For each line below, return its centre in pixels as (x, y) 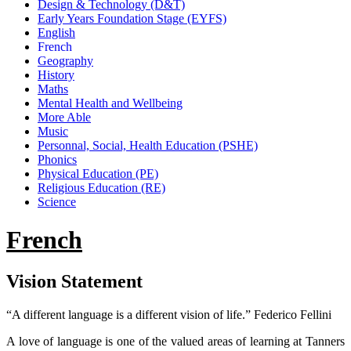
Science (57, 201)
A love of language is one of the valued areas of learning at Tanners (175, 342)
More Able (64, 117)
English (56, 32)
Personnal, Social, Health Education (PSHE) (148, 145)
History (56, 74)
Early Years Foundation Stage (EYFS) (132, 18)
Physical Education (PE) (98, 173)
